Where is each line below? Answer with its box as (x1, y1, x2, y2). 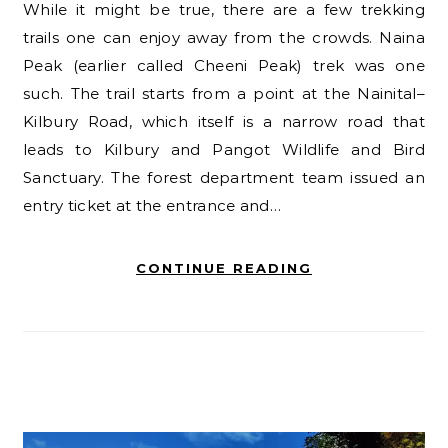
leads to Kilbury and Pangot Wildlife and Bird (23, 139, 425, 159)
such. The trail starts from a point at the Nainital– (23, 83, 425, 103)
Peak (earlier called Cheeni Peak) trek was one (23, 55, 425, 75)
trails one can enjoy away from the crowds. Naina (23, 27, 425, 47)
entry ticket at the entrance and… (23, 195, 281, 215)
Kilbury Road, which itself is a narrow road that (23, 111, 425, 131)
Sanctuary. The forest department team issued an (23, 167, 425, 187)
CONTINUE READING (136, 259, 312, 276)
